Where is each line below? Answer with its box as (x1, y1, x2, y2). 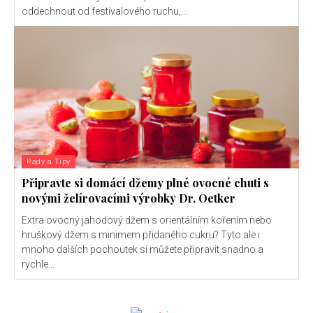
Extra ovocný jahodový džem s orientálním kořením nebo (22, 214, 272, 226)
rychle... (22, 259, 54, 270)
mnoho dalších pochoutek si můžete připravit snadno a (22, 244, 263, 256)
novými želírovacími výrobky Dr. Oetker (22, 191, 235, 206)
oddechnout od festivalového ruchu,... (22, 6, 187, 17)
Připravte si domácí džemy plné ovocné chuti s (22, 175, 269, 191)
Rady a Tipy (27, 157, 71, 167)
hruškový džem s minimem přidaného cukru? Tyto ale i (22, 229, 260, 241)
